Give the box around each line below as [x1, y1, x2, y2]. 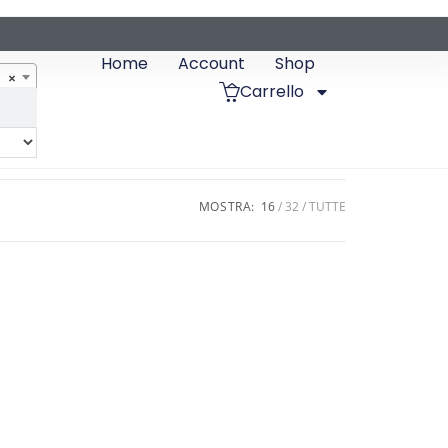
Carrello [240, 79, 305, 103]
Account [178, 51, 246, 75]
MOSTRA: [198, 198, 255, 216]
